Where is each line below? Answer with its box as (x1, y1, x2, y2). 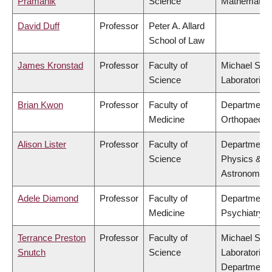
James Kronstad (18, 60, 83, 71)
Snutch (18, 247, 46, 258)
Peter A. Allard (149, 21, 205, 32)
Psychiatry (221, 208, 263, 219)
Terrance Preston (18, 233, 86, 243)
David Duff (18, 21, 59, 32)
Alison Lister (18, 139, 66, 150)
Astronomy (221, 168, 265, 179)
